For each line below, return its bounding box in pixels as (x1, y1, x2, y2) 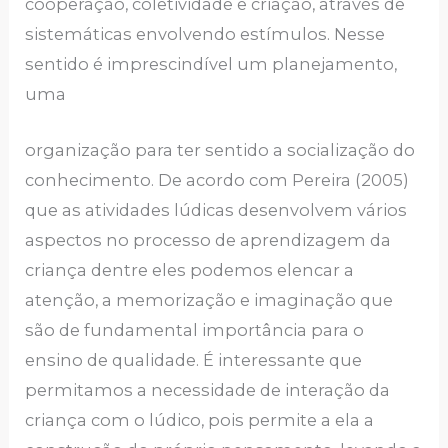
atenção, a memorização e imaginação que (25, 289, 394, 310)
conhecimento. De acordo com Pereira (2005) (25, 169, 410, 190)
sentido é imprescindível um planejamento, (25, 53, 398, 74)
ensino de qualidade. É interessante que (25, 349, 363, 370)
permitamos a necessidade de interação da (25, 379, 391, 400)
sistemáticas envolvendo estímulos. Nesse (25, 23, 386, 44)
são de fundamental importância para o (25, 319, 365, 340)
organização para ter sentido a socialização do (25, 139, 416, 160)
